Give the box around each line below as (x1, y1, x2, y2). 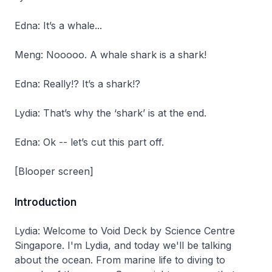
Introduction (15, 195, 76, 208)
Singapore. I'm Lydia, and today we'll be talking (15, 239, 231, 251)
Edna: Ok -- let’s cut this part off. (15, 135, 164, 148)
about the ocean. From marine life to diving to (15, 253, 225, 266)
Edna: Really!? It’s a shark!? (15, 77, 140, 90)
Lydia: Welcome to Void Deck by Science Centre (15, 224, 235, 237)
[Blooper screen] (15, 165, 93, 177)
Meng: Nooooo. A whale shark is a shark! (15, 48, 206, 61)
